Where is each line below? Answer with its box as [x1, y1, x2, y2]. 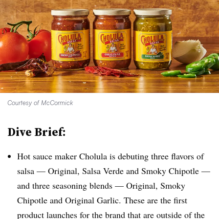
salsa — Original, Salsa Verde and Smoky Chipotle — [17, 165, 210, 176]
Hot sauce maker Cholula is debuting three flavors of [17, 150, 204, 162]
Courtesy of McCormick [7, 99, 73, 107]
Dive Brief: [7, 124, 66, 140]
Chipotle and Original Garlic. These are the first [17, 194, 187, 206]
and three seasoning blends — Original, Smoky [17, 179, 185, 191]
